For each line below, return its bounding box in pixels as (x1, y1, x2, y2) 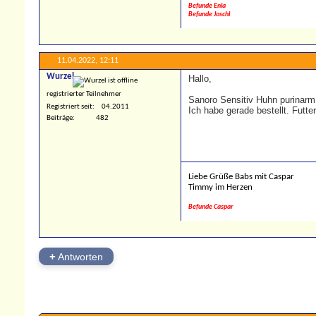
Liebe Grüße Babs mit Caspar (188, 172, 294, 182)
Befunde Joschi (188, 11, 230, 19)
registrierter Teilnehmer (47, 90, 121, 99)
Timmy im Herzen (188, 183, 253, 193)
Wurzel (47, 72, 74, 82)
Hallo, (188, 73, 212, 85)
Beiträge (47, 114, 73, 123)
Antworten (56, 250, 103, 262)
